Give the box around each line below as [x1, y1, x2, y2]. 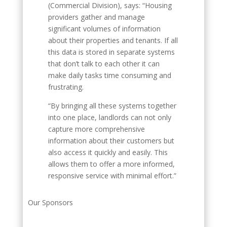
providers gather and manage [48, 12, 145, 22]
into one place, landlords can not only [48, 112, 171, 122]
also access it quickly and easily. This [48, 147, 168, 157]
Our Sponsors [27, 198, 73, 207]
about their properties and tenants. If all [48, 35, 178, 45]
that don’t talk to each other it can [48, 59, 160, 68]
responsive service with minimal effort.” [48, 171, 176, 180]
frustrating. [48, 82, 84, 92]
